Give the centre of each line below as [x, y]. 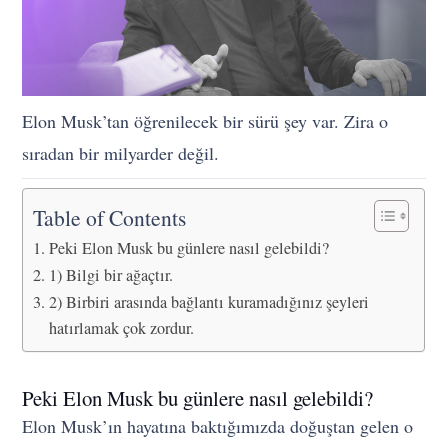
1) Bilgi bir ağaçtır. [110, 274]
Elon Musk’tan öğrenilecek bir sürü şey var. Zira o [205, 120]
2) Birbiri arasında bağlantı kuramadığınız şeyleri [208, 301]
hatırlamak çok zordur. [121, 327]
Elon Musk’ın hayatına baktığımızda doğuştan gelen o [218, 425]
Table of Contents [110, 218]
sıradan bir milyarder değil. [121, 152]
